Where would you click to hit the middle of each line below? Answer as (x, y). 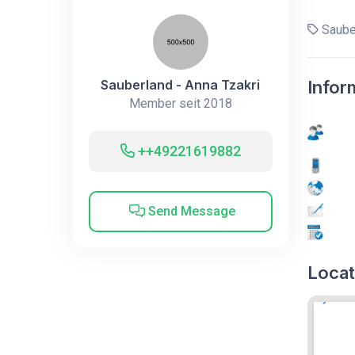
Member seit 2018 (180, 103)
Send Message (191, 211)
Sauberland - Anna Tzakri (181, 84)
